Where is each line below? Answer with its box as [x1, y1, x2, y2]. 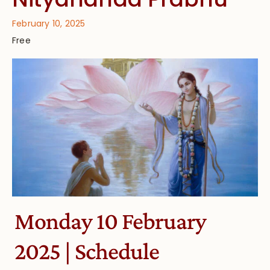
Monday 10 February [14, 207, 206, 235]
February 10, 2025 [12, 17, 86, 30]
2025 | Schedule [14, 237, 159, 265]
